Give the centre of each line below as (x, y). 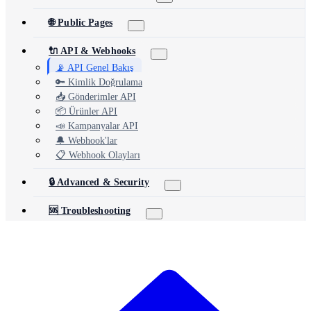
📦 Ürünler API (86, 111)
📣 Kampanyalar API (97, 126)
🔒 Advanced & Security (99, 182)
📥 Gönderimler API (96, 97)
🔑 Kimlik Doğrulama (99, 82)
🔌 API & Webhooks (92, 51)
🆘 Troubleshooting (90, 211)
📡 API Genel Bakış (94, 68)
